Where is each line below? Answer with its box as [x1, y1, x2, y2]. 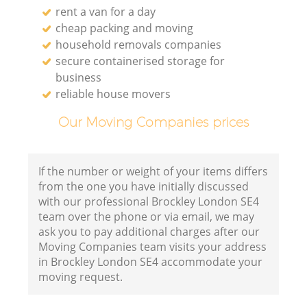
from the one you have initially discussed [38, 179, 249, 195]
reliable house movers [56, 86, 171, 101]
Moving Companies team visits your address [38, 239, 267, 255]
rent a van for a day [56, 3, 156, 19]
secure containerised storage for [56, 53, 225, 69]
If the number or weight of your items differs [38, 164, 269, 180]
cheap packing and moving [56, 20, 194, 36]
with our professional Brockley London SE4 [38, 194, 260, 210]
